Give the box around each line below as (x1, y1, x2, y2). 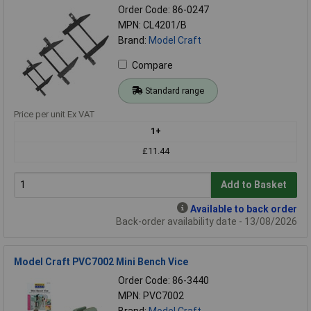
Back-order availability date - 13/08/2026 (116, 215, 297, 227)
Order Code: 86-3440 (118, 274, 209, 286)
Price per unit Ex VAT (14, 108, 95, 119)
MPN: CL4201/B (118, 19, 187, 31)
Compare (132, 59, 173, 71)
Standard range (144, 85, 204, 96)
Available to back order (190, 203, 297, 215)
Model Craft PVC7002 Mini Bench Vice (14, 255, 188, 267)
